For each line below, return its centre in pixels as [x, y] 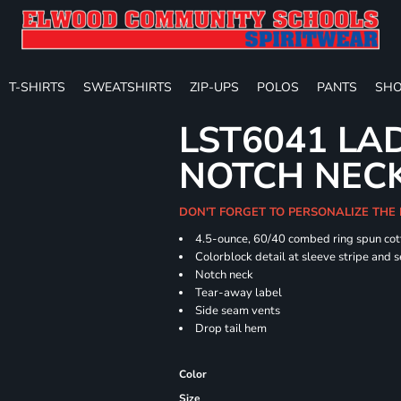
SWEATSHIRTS [128, 87]
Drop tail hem [231, 328]
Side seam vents [238, 311]
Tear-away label [239, 293]
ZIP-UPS [214, 87]
